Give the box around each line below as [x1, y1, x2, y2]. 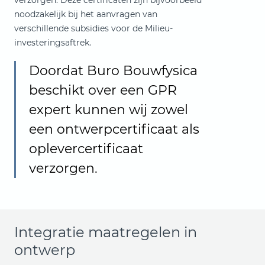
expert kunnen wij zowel [29, 102, 188, 118]
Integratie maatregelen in [14, 224, 197, 241]
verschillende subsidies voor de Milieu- [14, 23, 173, 34]
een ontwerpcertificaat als [29, 121, 199, 137]
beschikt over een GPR [29, 82, 177, 98]
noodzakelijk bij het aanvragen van [14, 9, 157, 20]
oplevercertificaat [29, 141, 143, 157]
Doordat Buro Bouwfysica [29, 63, 198, 79]
